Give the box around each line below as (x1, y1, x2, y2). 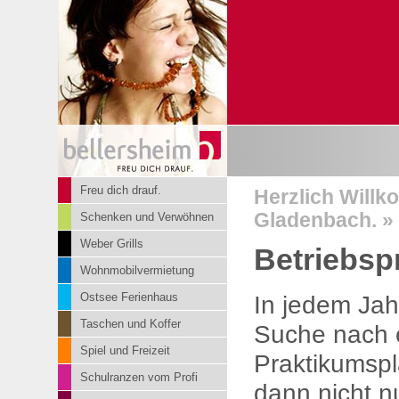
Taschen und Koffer (80, 317, 181, 330)
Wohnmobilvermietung (80, 264, 194, 277)
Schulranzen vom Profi (80, 370, 198, 384)
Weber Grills (80, 237, 143, 250)
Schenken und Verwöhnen (80, 210, 214, 224)
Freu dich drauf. (80, 183, 161, 197)
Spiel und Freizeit (80, 344, 170, 357)
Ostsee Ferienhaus (80, 290, 178, 304)
